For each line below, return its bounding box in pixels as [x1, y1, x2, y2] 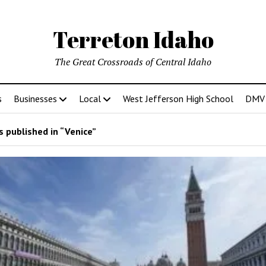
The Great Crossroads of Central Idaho [55, 55, 211, 68]
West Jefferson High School [122, 93, 233, 104]
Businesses [13, 93, 57, 104]
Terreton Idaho [52, 24, 214, 55]
